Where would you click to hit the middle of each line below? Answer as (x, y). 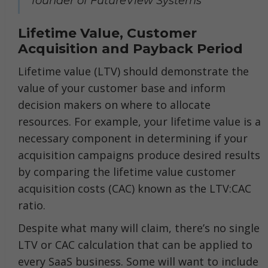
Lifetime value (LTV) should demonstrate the (133, 71)
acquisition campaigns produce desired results (139, 155)
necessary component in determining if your (133, 138)
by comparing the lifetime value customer (127, 171)
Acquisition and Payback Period (130, 48)
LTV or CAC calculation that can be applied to (135, 244)
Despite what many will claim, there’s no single (139, 228)
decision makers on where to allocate (114, 104)
